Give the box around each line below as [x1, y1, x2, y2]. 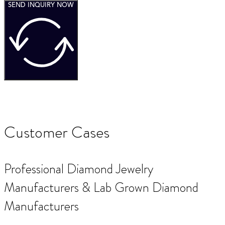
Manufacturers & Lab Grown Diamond [4, 178, 198, 197]
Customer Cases [4, 120, 109, 144]
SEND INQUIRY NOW [8, 2, 74, 9]
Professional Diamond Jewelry [4, 159, 153, 178]
